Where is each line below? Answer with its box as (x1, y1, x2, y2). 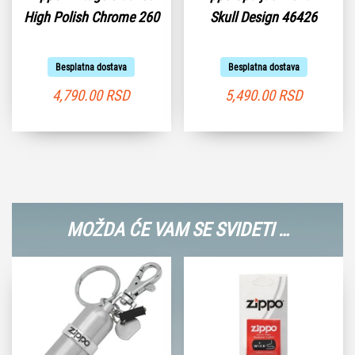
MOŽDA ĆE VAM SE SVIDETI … (66, 219, 289, 242)
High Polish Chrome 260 (23, 9, 159, 26)
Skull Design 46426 (210, 9, 318, 26)
